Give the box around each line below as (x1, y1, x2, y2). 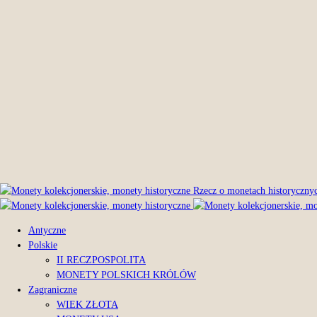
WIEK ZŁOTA (57, 299, 118, 310)
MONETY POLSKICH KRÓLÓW (57, 270, 196, 280)
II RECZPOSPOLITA (57, 255, 146, 265)
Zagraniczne (28, 284, 77, 295)
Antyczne (28, 225, 66, 236)
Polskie (28, 240, 57, 250)
